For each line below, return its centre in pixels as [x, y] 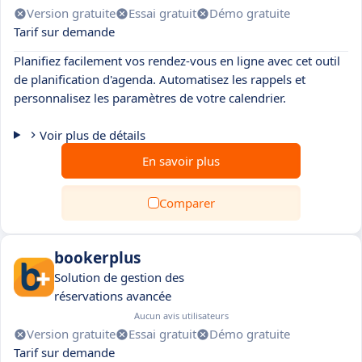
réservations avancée [113, 296]
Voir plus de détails [92, 135]
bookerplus [97, 258]
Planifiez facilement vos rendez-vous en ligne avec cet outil [177, 61]
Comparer [187, 203]
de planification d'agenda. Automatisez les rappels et [160, 79]
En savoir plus [181, 161]
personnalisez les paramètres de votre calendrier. [150, 98]
